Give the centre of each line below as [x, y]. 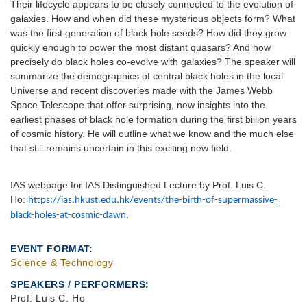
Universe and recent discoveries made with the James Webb [142, 90]
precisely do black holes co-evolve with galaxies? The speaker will [153, 62]
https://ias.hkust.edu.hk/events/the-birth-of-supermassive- [153, 200]
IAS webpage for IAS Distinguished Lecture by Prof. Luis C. [138, 185]
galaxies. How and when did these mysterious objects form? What [153, 19]
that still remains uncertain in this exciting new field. [121, 148]
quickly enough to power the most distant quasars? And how [140, 47]
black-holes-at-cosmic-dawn [68, 215]
